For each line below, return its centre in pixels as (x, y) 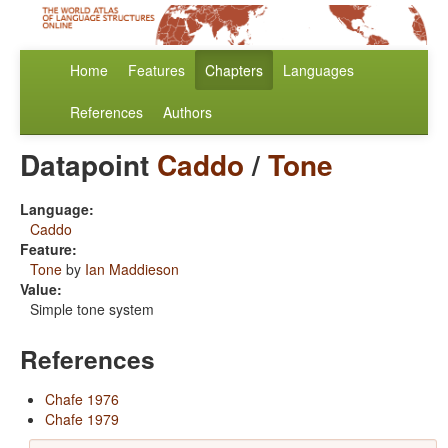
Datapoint (88, 165)
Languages (318, 70)
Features (156, 70)
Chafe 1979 (82, 419)
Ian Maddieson (132, 269)
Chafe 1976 (82, 399)
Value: (41, 289)
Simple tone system (92, 309)
